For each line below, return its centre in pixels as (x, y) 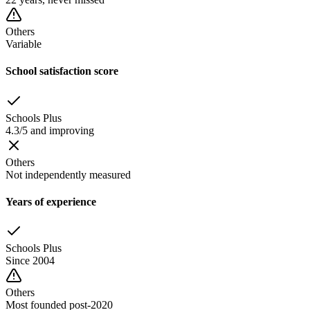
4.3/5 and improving (50, 130)
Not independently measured (68, 174)
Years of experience (51, 202)
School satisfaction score (62, 71)
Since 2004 (30, 261)
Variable (24, 44)
